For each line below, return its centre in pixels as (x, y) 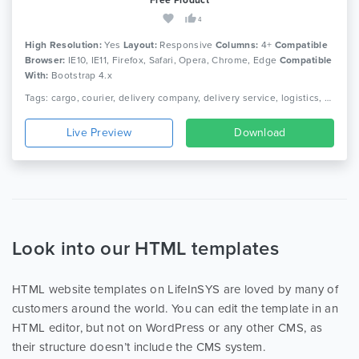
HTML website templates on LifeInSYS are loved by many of (175, 289)
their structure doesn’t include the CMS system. (139, 347)
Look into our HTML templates (145, 248)
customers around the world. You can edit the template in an (175, 308)
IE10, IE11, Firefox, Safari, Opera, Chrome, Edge (172, 60)
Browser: (45, 60)
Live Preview (99, 132)
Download (260, 132)
